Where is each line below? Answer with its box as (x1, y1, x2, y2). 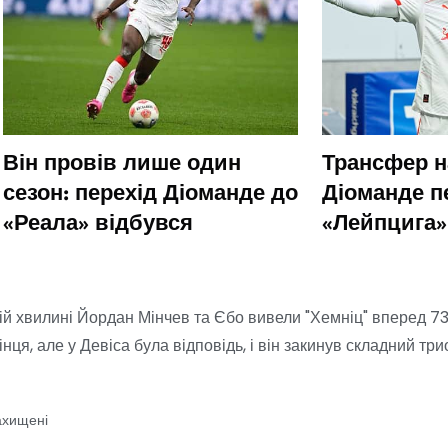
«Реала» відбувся (3, 215, 193, 236)
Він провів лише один (3, 155, 241, 176)
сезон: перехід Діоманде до (3, 185, 298, 206)
